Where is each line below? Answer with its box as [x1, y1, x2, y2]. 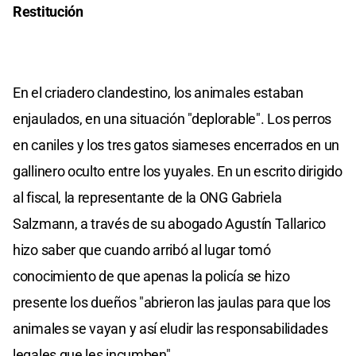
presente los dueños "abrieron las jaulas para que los [13, 293, 331, 311]
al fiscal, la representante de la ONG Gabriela [13, 188, 282, 206]
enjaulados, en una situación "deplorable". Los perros [13, 110, 332, 127]
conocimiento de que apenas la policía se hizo [13, 267, 290, 284]
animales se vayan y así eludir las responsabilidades [13, 319, 328, 337]
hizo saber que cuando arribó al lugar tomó [13, 241, 271, 258]
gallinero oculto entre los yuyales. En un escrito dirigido [13, 162, 342, 180]
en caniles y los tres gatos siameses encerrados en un [13, 136, 340, 153]
